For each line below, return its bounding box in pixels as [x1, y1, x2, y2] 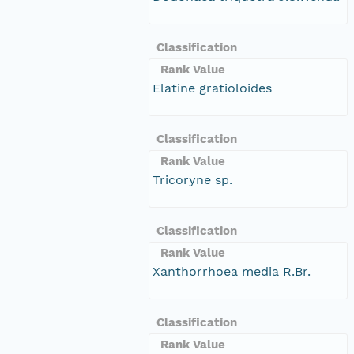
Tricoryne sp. [153, 171, 232, 187]
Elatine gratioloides [153, 80, 272, 96]
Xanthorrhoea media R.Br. [153, 263, 311, 279]
